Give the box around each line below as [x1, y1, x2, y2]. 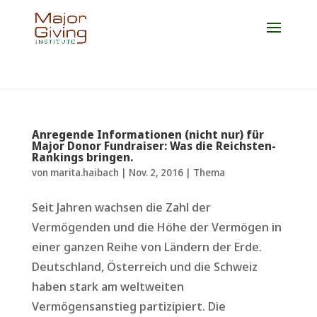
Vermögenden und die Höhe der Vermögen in [31, 218, 282, 235]
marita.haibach [50, 165, 119, 179]
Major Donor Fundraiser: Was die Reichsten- [31, 137, 276, 154]
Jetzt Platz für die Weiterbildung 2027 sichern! [20, 8, 275, 24]
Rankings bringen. [31, 149, 133, 165]
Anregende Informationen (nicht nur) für [31, 126, 264, 142]
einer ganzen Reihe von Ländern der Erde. [31, 238, 262, 255]
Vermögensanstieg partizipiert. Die [31, 297, 226, 314]
